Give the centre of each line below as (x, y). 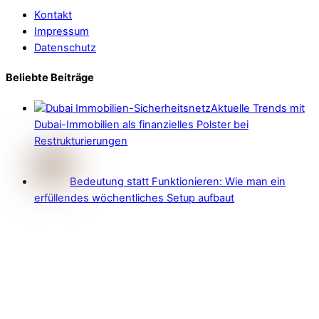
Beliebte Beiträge (50, 78)
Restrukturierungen (81, 141)
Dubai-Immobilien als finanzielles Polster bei (141, 124)
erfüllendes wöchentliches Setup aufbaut (134, 198)
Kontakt (53, 15)
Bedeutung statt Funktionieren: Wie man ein (178, 181)
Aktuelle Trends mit (258, 108)
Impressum (62, 31)
